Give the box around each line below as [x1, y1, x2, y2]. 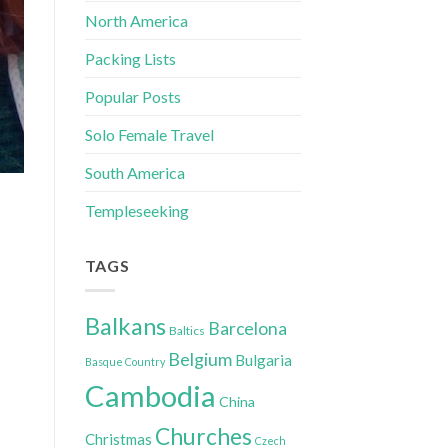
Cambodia [84, 377, 216, 413]
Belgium [167, 347, 232, 370]
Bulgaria [234, 350, 292, 369]
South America [84, 163, 185, 182]
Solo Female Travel [84, 125, 214, 144]
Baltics [168, 322, 205, 338]
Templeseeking [84, 201, 189, 220]
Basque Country [84, 354, 165, 368]
